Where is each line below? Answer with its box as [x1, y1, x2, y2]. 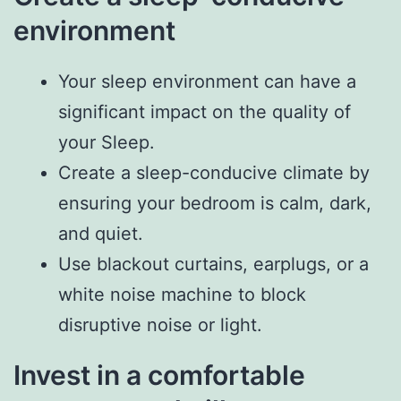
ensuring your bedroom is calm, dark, [58, 192, 371, 215]
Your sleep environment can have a [58, 71, 356, 93]
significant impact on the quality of [58, 101, 351, 124]
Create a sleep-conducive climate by [58, 162, 370, 184]
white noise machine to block [58, 284, 306, 306]
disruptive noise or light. [58, 314, 262, 337]
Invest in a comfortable [13, 359, 305, 392]
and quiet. [58, 223, 143, 245]
